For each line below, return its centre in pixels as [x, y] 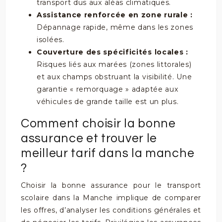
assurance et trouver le [89, 138]
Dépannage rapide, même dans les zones [115, 27]
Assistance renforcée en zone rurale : [115, 15]
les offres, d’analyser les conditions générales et [111, 210]
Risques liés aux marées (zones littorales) [114, 64]
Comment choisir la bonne [98, 123]
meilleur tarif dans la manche [108, 153]
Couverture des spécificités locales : [112, 52]
